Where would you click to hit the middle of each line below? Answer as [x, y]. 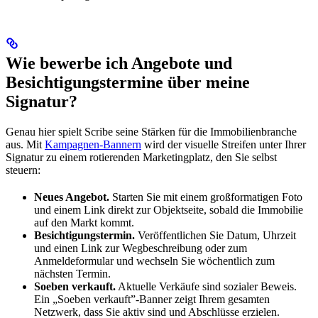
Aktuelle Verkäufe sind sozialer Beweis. [206, 287]
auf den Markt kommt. [84, 223]
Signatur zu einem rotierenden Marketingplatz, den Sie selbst [141, 158]
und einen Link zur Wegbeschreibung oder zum [141, 248]
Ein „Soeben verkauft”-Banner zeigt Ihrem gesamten [152, 300]
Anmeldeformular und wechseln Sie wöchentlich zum [154, 261]
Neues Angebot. [72, 197]
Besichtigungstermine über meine [128, 83]
